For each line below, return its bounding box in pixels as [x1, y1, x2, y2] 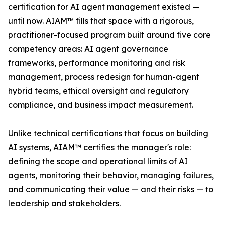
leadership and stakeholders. [8, 198, 121, 209]
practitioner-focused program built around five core [8, 30, 211, 40]
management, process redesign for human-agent [8, 72, 199, 82]
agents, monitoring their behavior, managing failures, [8, 170, 214, 181]
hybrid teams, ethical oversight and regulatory [8, 86, 189, 96]
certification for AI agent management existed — [8, 2, 199, 12]
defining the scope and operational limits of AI [8, 156, 188, 167]
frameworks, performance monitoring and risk [8, 58, 185, 68]
